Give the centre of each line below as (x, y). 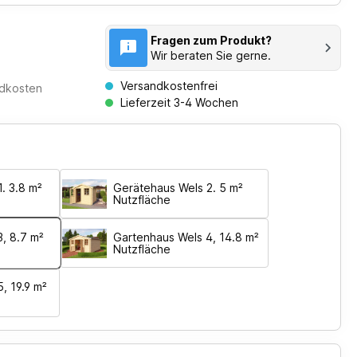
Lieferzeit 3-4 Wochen (178, 103)
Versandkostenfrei (167, 86)
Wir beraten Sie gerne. (211, 56)
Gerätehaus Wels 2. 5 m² (178, 188)
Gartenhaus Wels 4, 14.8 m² (186, 237)
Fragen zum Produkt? (211, 41)
